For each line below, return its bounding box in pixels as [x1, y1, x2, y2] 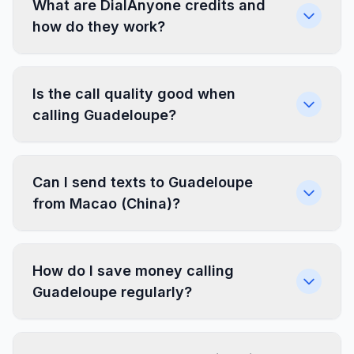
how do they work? [32, 18, 165, 35]
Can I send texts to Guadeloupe [32, 174, 253, 190]
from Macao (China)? [32, 195, 180, 212]
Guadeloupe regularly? [32, 284, 192, 300]
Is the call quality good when [32, 85, 235, 102]
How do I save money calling [32, 262, 234, 279]
